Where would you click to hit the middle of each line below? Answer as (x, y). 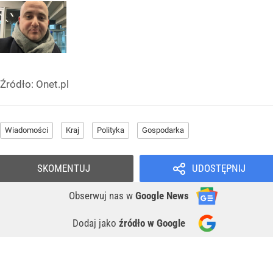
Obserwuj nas (97, 195)
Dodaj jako (96, 223)
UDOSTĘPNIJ (218, 168)
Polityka (111, 130)
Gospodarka (163, 130)
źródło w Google (152, 223)
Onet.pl (52, 84)
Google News (162, 195)
